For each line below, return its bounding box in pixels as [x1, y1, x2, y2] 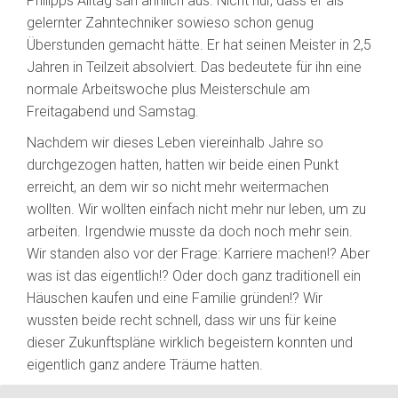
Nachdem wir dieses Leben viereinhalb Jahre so [27, 134, 323, 152]
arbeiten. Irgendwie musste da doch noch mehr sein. [27, 223, 353, 241]
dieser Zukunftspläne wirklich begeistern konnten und [27, 334, 353, 352]
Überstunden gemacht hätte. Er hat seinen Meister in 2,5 [27, 36, 371, 54]
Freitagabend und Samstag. [27, 103, 199, 121]
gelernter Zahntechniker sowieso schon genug [27, 14, 314, 32]
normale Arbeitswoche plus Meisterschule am [27, 81, 310, 99]
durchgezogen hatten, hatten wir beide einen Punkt [27, 156, 338, 174]
